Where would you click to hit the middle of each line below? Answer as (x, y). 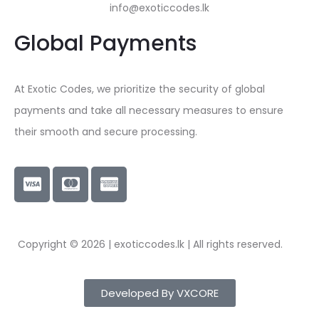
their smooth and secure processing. (106, 131)
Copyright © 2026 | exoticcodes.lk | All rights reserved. (150, 244)
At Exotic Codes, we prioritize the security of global (140, 89)
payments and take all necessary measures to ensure (149, 110)
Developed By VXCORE (159, 293)
